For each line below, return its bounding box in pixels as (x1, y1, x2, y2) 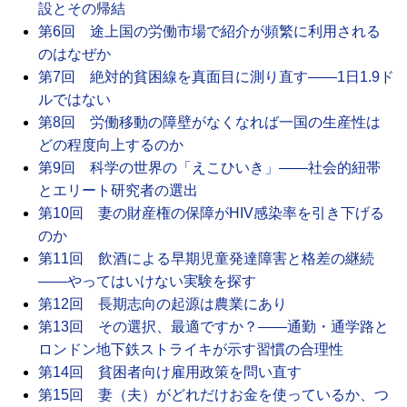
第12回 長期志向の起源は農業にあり (38, 296, 287, 313)
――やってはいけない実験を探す (38, 273, 256, 290)
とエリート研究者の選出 (38, 183, 198, 199)
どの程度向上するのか (38, 137, 184, 154)
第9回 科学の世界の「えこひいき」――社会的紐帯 (38, 160, 381, 176)
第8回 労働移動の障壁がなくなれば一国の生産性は (38, 114, 381, 131)
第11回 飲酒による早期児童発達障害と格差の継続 (38, 251, 374, 267)
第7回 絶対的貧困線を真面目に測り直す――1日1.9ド (38, 69, 394, 85)
